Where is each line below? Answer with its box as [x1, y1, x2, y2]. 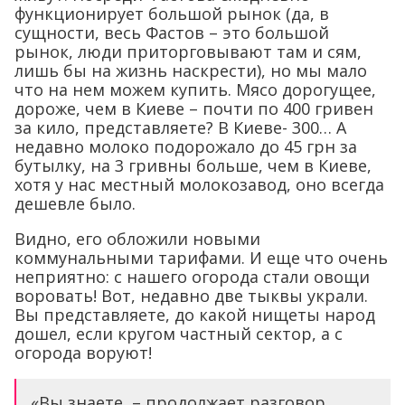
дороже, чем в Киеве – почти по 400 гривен [14, 98, 378, 120]
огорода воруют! [14, 342, 152, 364]
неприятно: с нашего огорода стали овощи [14, 266, 370, 288]
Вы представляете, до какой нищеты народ [14, 304, 375, 326]
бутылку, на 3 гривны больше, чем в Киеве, [14, 155, 372, 177]
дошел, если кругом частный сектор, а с [14, 323, 343, 345]
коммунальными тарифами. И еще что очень [14, 247, 388, 269]
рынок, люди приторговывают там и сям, [14, 41, 362, 63]
